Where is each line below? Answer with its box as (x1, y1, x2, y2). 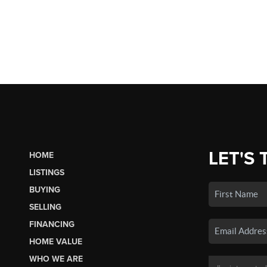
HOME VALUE (29, 236, 82, 247)
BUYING (29, 184, 60, 195)
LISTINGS (29, 167, 64, 178)
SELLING (29, 201, 61, 212)
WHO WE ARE (29, 253, 83, 264)
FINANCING (29, 219, 74, 229)
